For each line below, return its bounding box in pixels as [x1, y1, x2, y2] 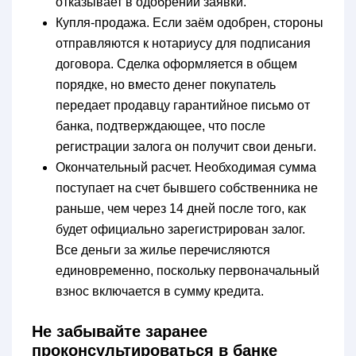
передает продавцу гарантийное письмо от [56, 98, 310, 112]
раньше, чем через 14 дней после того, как [56, 201, 306, 215]
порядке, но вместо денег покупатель [56, 77, 276, 91]
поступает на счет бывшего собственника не [56, 180, 318, 195]
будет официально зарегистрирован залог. [56, 222, 305, 236]
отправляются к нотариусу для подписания [56, 36, 311, 50]
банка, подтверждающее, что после [56, 118, 265, 133]
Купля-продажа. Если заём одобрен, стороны [56, 15, 323, 29]
